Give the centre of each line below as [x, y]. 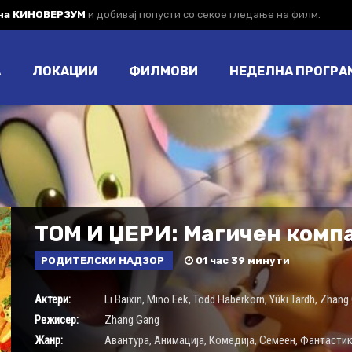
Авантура [126, 340]
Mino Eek [167, 299]
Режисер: [56, 320]
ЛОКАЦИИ [65, 71]
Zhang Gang [132, 320]
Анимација [179, 340]
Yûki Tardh [292, 299]
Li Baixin [123, 299]
